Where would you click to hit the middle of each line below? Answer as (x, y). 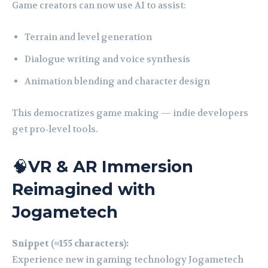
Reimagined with (84, 190)
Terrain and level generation (88, 37)
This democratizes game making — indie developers (130, 113)
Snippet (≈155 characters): (70, 244)
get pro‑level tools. (55, 130)
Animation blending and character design (117, 82)
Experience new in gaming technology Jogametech (128, 260)
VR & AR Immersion (111, 167)
